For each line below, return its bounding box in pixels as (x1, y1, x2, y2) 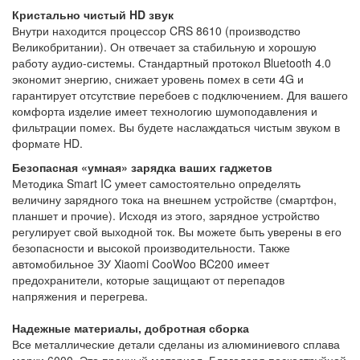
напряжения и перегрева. (12, 287, 148, 304)
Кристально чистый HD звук (12, 6, 174, 22)
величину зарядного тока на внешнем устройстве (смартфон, (12, 190, 337, 207)
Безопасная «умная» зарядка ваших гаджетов (12, 158, 272, 175)
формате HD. (12, 134, 83, 151)
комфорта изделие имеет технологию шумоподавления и (12, 102, 317, 119)
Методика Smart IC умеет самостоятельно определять (12, 174, 301, 191)
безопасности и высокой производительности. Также (12, 239, 290, 256)
